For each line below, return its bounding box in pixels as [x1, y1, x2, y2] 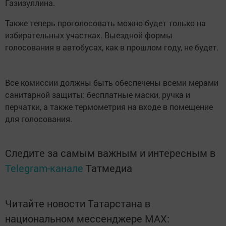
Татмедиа [86, 161, 132, 175]
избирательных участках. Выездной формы [5, 30, 173, 41]
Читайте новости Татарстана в [5, 197, 150, 210]
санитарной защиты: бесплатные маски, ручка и [5, 89, 190, 100]
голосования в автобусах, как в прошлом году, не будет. [5, 42, 218, 53]
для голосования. [5, 114, 72, 125]
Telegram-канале [5, 161, 83, 175]
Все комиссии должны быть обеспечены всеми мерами [5, 77, 218, 88]
